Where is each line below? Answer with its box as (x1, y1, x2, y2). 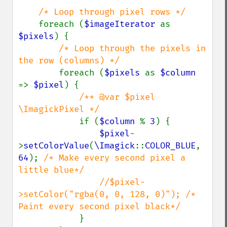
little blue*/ (18, 165, 84, 175)
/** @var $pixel (79, 92, 155, 102)
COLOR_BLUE (145, 140, 196, 151)
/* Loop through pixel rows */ (39, 7, 185, 17)
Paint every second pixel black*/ (18, 201, 180, 212)
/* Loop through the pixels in (59, 43, 206, 54)
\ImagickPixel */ (18, 104, 99, 115)
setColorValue (23, 140, 89, 151)
